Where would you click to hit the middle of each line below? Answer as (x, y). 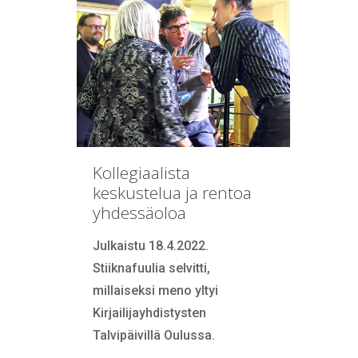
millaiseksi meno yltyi (155, 291)
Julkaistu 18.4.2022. (150, 246)
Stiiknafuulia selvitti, (151, 268)
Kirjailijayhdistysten (149, 313)
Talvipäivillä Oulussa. (153, 336)
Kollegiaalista (141, 173)
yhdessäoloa (139, 213)
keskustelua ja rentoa (172, 193)
